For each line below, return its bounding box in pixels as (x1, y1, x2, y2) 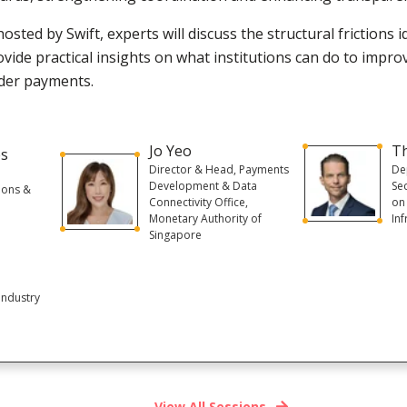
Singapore (148, 226, 202, 243)
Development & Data (148, 177, 257, 194)
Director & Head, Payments (148, 161, 289, 177)
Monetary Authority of (148, 210, 262, 226)
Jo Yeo (148, 140, 192, 161)
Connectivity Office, (148, 194, 248, 210)
